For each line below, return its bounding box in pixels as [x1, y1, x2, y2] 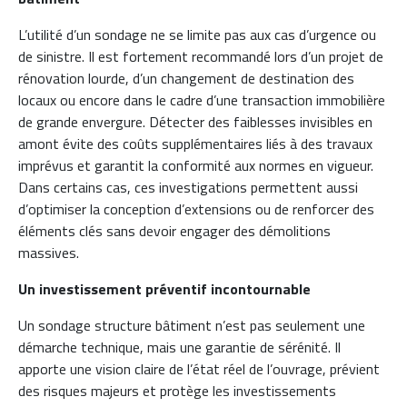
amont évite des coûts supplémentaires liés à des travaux [18, 132, 372, 154]
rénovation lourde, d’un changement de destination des [18, 66, 354, 89]
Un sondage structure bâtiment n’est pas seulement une [18, 313, 365, 336]
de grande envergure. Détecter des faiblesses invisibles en [18, 110, 372, 133]
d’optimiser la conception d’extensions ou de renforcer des [18, 197, 374, 220]
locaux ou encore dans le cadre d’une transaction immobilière [18, 88, 385, 111]
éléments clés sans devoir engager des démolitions [18, 219, 331, 242]
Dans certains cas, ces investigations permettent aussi [18, 175, 358, 198]
